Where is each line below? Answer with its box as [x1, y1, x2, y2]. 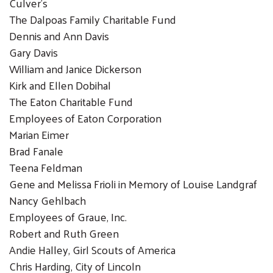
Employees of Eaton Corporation [9, 107, 161, 128]
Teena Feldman [9, 157, 82, 177]
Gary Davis [9, 41, 58, 62]
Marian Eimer [9, 124, 69, 144]
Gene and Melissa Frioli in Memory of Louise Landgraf [9, 173, 260, 194]
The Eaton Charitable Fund [9, 91, 133, 112]
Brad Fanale [9, 140, 66, 161]
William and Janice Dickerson [9, 58, 141, 79]
